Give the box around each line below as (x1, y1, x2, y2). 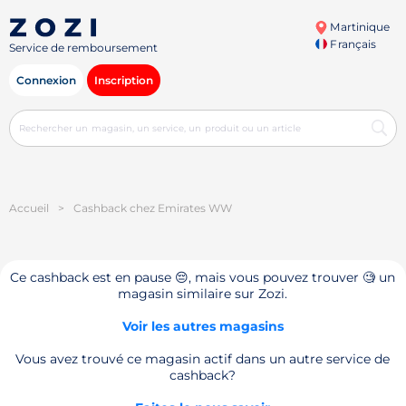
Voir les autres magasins (121, 318, 284, 334)
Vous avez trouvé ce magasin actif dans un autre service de (15, 351, 391, 367)
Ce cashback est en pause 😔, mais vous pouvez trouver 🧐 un (10, 269, 396, 285)
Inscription (94, 73, 153, 87)
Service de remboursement (9, 41, 158, 55)
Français (327, 37, 376, 51)
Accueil (9, 201, 49, 215)
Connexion (16, 73, 76, 87)
